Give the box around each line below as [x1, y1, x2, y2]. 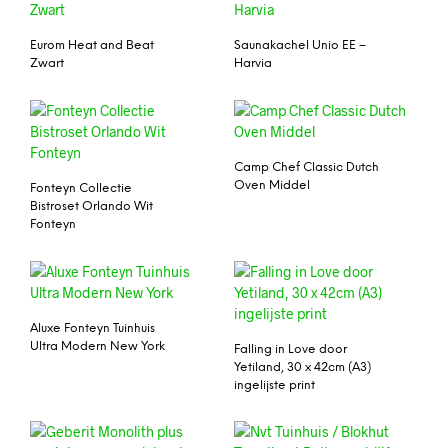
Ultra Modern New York [30, 339, 165, 353]
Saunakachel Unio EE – [234, 39, 366, 52]
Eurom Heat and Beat [30, 39, 154, 52]
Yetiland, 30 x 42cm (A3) [234, 360, 371, 374]
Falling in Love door [234, 342, 347, 356]
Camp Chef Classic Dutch [234, 160, 379, 174]
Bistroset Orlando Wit [30, 199, 153, 213]
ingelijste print [234, 378, 315, 392]
